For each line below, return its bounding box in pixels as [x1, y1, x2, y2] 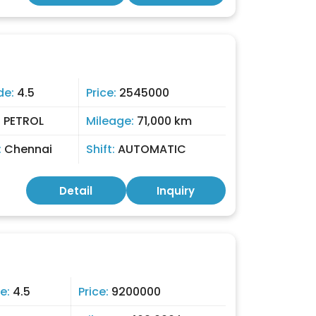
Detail [59, 183, 93, 198]
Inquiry [157, 183, 195, 198]
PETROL [4, 113, 44, 129]
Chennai [4, 141, 52, 157]
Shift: [86, 141, 118, 157]
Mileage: [86, 113, 137, 129]
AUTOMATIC [118, 141, 186, 157]
